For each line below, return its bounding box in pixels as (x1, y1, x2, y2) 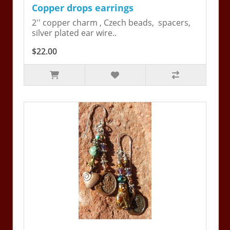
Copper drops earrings (32, 2, 134, 14)
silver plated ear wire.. (32, 27, 117, 39)
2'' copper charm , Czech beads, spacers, (32, 17, 191, 29)
